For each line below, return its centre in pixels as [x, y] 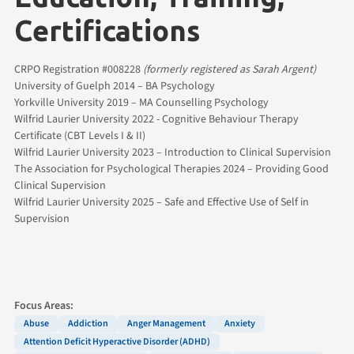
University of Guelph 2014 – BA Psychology [115, 86]
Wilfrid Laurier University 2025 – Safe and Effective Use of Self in [162, 202]
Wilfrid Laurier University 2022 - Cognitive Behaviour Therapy [156, 119]
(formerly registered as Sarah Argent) [230, 69]
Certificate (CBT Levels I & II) [80, 136]
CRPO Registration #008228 [79, 69]
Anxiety [240, 323]
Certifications [107, 30]
